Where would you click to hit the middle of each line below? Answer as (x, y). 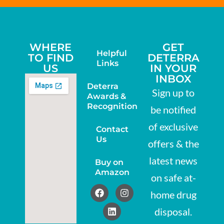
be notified (173, 109)
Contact (112, 129)
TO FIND (50, 58)
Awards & (106, 96)
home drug (173, 194)
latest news (173, 160)
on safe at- (173, 177)
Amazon (112, 172)
